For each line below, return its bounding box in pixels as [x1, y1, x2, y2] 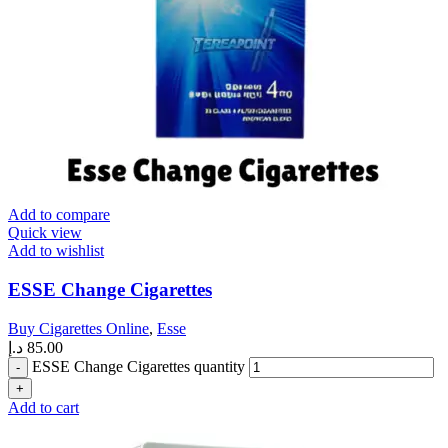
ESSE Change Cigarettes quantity [32, 357, 245, 375]
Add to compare [8, 206, 110, 224]
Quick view [8, 224, 82, 242]
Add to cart [8, 398, 79, 416]
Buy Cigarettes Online [8, 319, 149, 337]
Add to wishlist [8, 242, 104, 260]
